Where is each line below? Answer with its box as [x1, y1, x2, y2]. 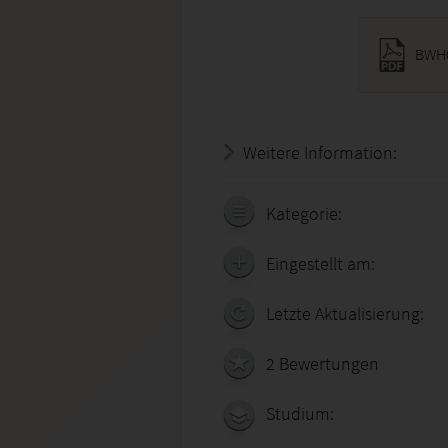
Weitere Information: [243, 141, 397, 164]
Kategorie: [266, 202, 342, 225]
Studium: [266, 402, 334, 425]
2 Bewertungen [266, 352, 379, 375]
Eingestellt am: [266, 252, 375, 275]
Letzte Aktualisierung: [266, 302, 424, 325]
